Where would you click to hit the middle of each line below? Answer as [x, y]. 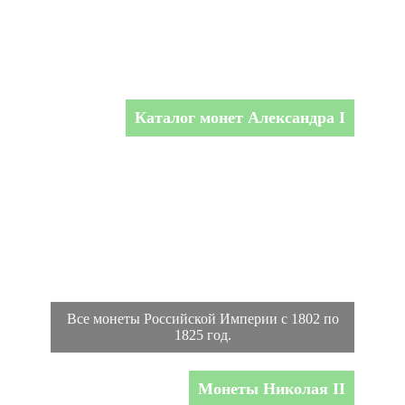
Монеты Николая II [272, 388]
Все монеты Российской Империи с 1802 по [202, 318]
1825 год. [202, 334]
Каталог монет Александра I [240, 117]
